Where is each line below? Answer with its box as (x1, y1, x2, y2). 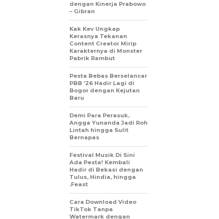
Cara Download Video (69, 198, 136, 205)
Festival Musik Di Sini (69, 152, 135, 158)
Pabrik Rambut (69, 55, 115, 62)
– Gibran (69, 8, 95, 15)
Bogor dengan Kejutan (69, 87, 140, 94)
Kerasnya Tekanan (69, 33, 127, 40)
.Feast (69, 181, 88, 188)
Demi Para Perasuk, (69, 112, 130, 119)
